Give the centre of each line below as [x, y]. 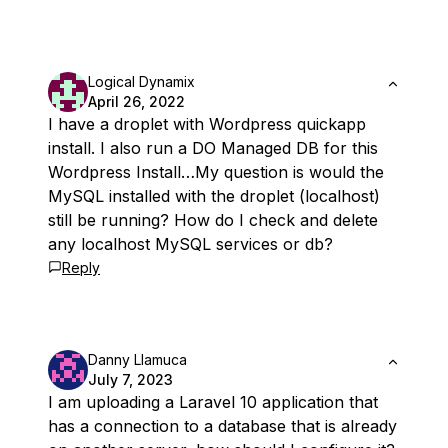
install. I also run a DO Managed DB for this [213, 148]
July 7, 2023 [130, 379]
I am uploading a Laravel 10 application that [213, 402]
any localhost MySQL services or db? [190, 244]
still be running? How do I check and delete [213, 220]
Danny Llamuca [137, 359]
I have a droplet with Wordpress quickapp [207, 124]
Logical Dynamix [141, 81]
